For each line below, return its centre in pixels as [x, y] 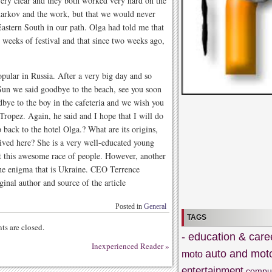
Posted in [130, 206]
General [155, 206]
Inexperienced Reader [127, 246]
